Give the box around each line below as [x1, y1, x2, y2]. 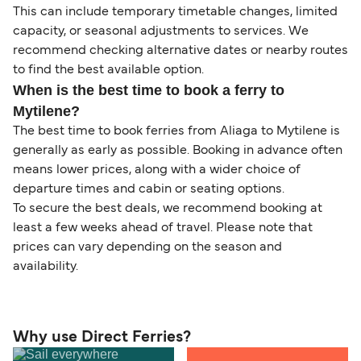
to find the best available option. [13, 64, 204, 77]
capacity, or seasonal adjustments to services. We [13, 26, 309, 38]
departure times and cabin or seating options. [13, 184, 284, 196]
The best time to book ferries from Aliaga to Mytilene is [13, 126, 340, 138]
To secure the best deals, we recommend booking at [13, 203, 322, 215]
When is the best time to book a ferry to [13, 82, 284, 99]
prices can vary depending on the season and [13, 242, 282, 254]
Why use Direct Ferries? [13, 330, 191, 346]
